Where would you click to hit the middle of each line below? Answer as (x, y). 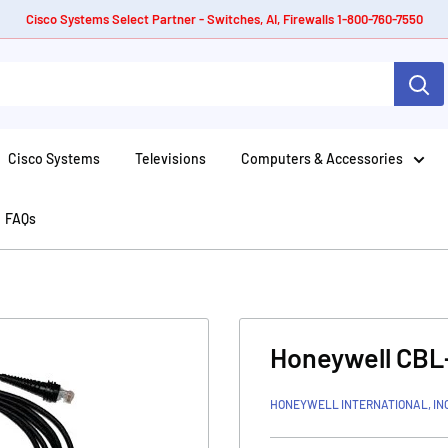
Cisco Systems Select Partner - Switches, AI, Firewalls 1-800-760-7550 (224, 19)
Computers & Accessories (322, 158)
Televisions (170, 158)
